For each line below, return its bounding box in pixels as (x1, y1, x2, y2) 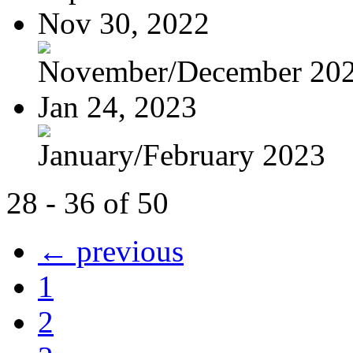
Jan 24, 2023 (38, 89, 197, 124)
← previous (38, 233, 184, 268)
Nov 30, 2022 (38, 6, 210, 40)
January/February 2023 (38, 137, 325, 172)
